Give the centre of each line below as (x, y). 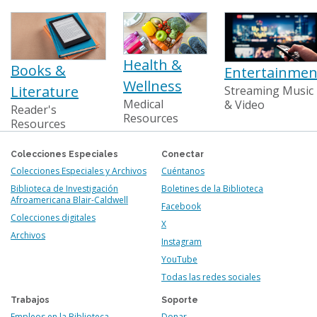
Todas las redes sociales (211, 277)
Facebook (181, 206)
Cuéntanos (183, 171)
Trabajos (30, 300)
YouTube (179, 259)
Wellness (152, 86)
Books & (38, 70)
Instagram (181, 242)
